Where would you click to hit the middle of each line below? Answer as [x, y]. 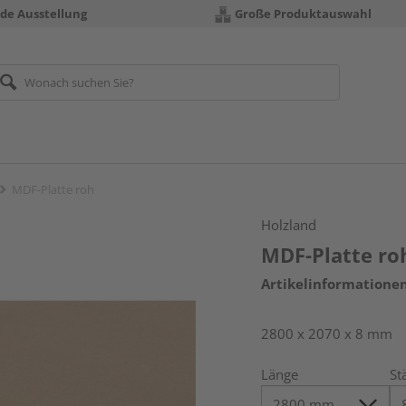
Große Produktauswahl [303, 14]
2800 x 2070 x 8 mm [327, 333]
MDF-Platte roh [53, 189]
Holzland [289, 225]
